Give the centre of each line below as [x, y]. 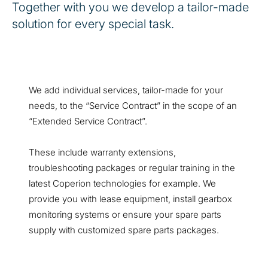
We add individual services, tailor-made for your [126, 90]
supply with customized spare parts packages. [124, 230]
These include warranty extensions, [102, 152]
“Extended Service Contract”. [88, 121]
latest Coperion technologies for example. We [122, 183]
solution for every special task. [93, 24]
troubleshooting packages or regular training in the [132, 168]
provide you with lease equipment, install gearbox [130, 199]
